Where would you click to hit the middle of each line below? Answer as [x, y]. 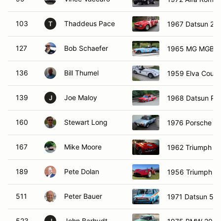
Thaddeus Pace [90, 23]
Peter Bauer [83, 196]
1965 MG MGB [191, 48]
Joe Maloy [81, 97]
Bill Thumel [81, 73]
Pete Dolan [82, 171]
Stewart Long [86, 122]
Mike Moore [83, 147]
